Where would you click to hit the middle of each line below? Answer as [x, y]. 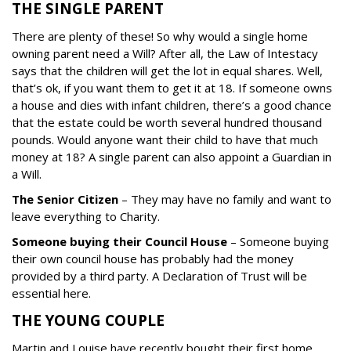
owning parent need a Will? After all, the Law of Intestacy [165, 54]
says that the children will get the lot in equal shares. [154, 71]
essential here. [51, 293]
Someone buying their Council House [119, 242]
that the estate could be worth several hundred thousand [167, 123]
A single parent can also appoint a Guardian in [210, 157]
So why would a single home [232, 36]
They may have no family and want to [231, 199]
